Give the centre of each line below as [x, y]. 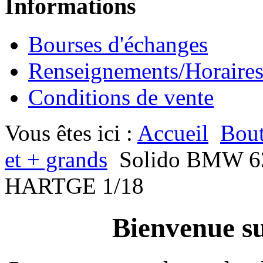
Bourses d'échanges [118, 45]
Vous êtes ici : [71, 133]
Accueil [173, 133]
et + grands [56, 160]
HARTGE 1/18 [74, 186]
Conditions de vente [121, 97]
